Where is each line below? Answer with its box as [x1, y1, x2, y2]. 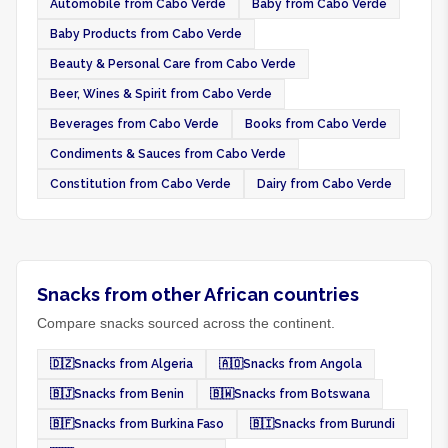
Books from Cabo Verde [245, 117, 387, 131]
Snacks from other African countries [37, 284, 359, 305]
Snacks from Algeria [74, 357, 193, 371]
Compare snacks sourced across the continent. [37, 315, 335, 331]
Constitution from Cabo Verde [50, 177, 231, 191]
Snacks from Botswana [234, 387, 370, 401]
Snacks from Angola [243, 357, 362, 371]
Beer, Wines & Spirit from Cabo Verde [50, 87, 272, 101]
